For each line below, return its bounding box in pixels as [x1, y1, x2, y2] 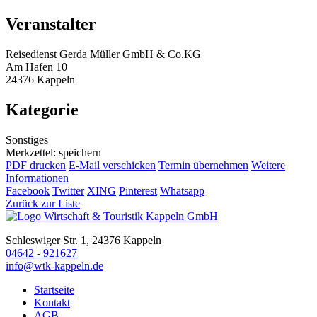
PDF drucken [6, 158, 66, 171]
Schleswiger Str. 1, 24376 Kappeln [6, 234, 161, 246]
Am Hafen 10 [6, 60, 67, 73]
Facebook [6, 184, 50, 197]
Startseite [34, 283, 74, 296]
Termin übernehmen [158, 158, 248, 171]
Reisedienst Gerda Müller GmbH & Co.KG [6, 47, 201, 60]
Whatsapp [160, 184, 204, 197]
